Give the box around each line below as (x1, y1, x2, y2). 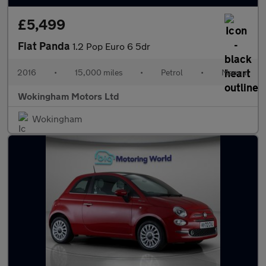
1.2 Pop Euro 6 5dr (72, 40, 150, 52)
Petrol (161, 67, 183, 77)
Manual (221, 67, 249, 77)
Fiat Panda (18, 39, 72, 52)
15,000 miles (74, 67, 123, 77)
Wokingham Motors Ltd (18, 90, 119, 102)
